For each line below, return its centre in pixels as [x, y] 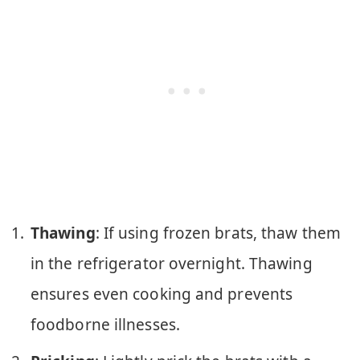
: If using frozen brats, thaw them [218, 233]
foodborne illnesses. [105, 324]
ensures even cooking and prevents [162, 294]
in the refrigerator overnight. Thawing [172, 263]
